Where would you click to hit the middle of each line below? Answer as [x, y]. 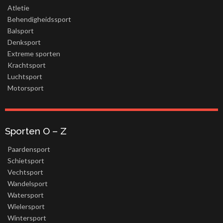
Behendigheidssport [39, 19]
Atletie [18, 8]
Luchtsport [25, 77]
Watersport [26, 195]
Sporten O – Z [36, 131]
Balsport [21, 31]
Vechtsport [25, 172]
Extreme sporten [34, 54]
